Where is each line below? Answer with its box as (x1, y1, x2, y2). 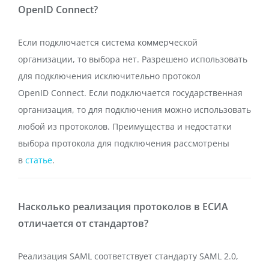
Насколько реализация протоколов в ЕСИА (18, 200, 228, 213)
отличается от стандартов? (18, 217, 148, 230)
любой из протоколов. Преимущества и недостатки (18, 121, 232, 132)
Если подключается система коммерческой (18, 37, 198, 48)
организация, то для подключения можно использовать (18, 104, 251, 115)
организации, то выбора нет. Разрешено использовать (18, 53, 247, 65)
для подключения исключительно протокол (18, 70, 201, 82)
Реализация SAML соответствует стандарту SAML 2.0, (18, 250, 238, 262)
